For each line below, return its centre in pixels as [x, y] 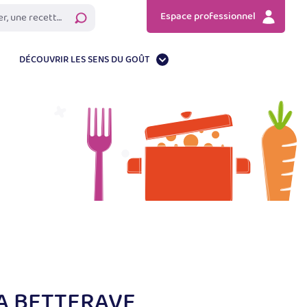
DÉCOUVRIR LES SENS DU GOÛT [84, 60]
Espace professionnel [208, 16]
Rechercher [99, 14]
